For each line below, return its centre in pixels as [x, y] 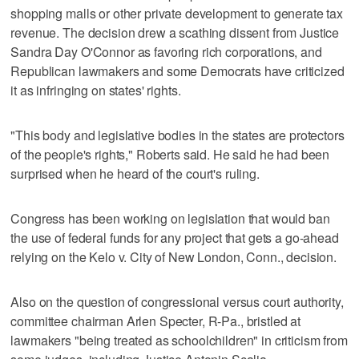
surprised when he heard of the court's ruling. [135, 173]
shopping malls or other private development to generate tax [177, 13]
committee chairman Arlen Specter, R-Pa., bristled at [156, 321]
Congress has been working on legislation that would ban [170, 218]
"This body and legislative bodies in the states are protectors [177, 135]
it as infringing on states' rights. [96, 90]
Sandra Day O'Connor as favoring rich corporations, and [166, 51]
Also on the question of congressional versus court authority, [177, 301]
